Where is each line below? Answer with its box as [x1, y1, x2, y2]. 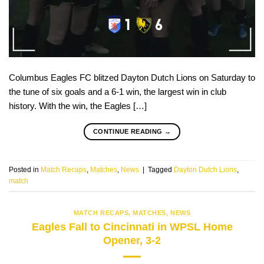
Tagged [148, 166, 174, 174]
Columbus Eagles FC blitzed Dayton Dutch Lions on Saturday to [9, 72, 255, 83]
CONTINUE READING [93, 128, 164, 136]
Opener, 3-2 [103, 233, 161, 246]
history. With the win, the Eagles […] [9, 101, 147, 111]
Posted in [9, 166, 41, 174]
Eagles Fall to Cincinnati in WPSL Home [31, 220, 233, 233]
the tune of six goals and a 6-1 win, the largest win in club [9, 87, 226, 97]
